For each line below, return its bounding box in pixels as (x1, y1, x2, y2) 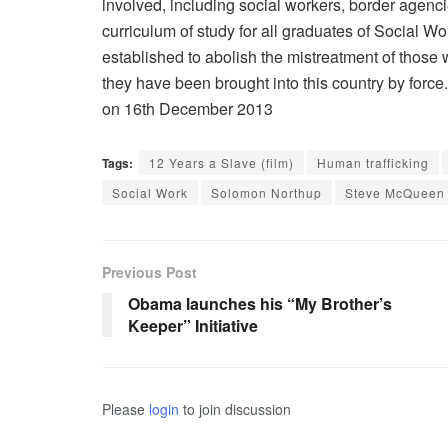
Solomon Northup (211, 183, 322, 201)
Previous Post (102, 261, 197, 282)
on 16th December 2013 (102, 96, 273, 120)
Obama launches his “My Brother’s (128, 291, 392, 315)
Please (102, 398, 149, 419)
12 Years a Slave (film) (149, 153, 294, 171)
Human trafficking (317, 153, 429, 171)
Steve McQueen (345, 183, 445, 201)
